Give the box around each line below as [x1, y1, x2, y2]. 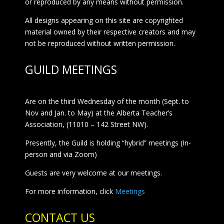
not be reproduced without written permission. [24, 38, 175, 48]
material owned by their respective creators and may [24, 26, 195, 36]
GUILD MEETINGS [24, 61, 117, 77]
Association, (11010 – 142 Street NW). [24, 119, 148, 129]
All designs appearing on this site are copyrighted [24, 15, 183, 25]
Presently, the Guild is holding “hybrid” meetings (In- [24, 137, 191, 147]
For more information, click [24, 186, 115, 196]
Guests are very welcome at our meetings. [24, 167, 162, 177]
